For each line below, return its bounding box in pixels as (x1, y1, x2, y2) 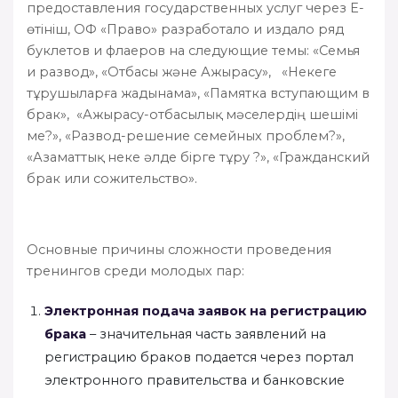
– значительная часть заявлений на (86, 325, 326, 342)
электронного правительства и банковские (44, 371, 345, 388)
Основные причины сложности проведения (27, 241, 331, 258)
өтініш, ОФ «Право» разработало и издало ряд (27, 20, 344, 37)
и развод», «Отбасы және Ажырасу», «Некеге (27, 63, 337, 80)
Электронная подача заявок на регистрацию (44, 302, 367, 319)
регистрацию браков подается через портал (44, 348, 354, 365)
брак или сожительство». (27, 170, 197, 187)
